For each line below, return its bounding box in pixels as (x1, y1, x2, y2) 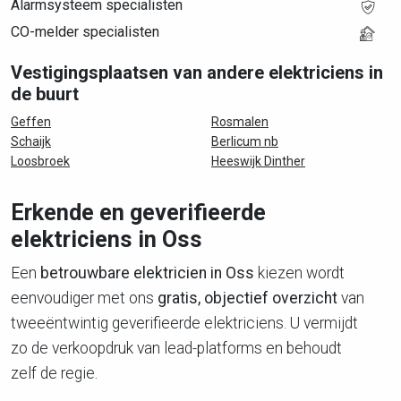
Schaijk (11, 134, 51, 149)
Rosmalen (211, 115, 269, 129)
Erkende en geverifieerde (11, 200, 266, 226)
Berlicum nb (211, 134, 278, 149)
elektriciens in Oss (11, 226, 202, 252)
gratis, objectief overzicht (158, 289, 337, 307)
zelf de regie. (11, 364, 98, 382)
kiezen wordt (254, 264, 345, 282)
